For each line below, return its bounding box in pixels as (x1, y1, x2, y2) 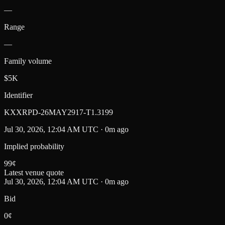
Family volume (4, 57, 52, 66)
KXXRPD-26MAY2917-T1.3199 (4, 108, 113, 117)
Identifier (4, 91, 33, 100)
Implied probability (4, 142, 64, 151)
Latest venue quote (4, 168, 64, 177)
